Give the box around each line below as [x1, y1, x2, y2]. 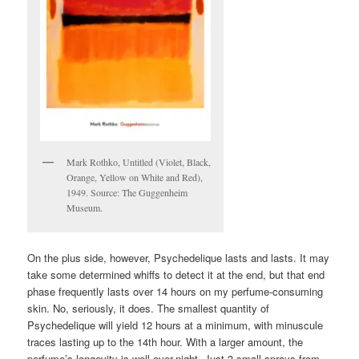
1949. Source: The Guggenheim [67, 185, 188, 199]
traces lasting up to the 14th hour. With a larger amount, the [27, 334, 304, 350]
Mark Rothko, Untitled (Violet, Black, [67, 155, 212, 168]
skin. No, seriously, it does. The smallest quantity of [27, 301, 270, 317]
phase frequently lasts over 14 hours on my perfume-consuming [27, 284, 324, 300]
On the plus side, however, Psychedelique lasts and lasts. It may [27, 250, 330, 266]
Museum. [67, 200, 103, 214]
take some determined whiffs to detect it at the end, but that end [27, 267, 325, 283]
